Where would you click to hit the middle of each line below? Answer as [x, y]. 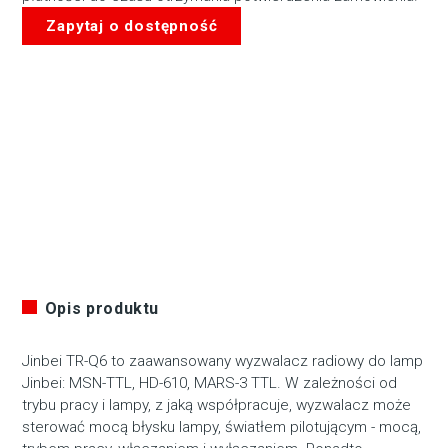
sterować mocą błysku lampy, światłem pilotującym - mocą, [222, 427]
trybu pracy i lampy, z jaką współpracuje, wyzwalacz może [217, 405]
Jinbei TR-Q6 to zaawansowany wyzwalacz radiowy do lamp [223, 361]
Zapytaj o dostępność [132, 25]
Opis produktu [102, 309]
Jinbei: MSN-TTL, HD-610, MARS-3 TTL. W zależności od [210, 383]
